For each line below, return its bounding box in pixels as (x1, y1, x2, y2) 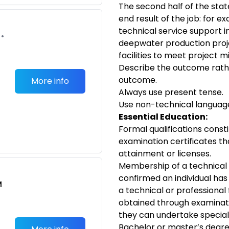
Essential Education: (119, 111, 208, 123)
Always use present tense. (119, 86, 223, 98)
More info (31, 75, 69, 87)
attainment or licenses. (119, 148, 211, 159)
